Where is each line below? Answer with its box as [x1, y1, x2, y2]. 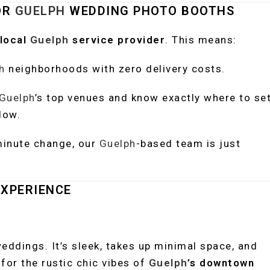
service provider [69, 34, 165, 46]
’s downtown [187, 257, 254, 269]
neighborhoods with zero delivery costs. [5, 63, 225, 75]
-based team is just [136, 137, 240, 149]
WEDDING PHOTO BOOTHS [65, 4, 234, 18]
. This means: [165, 34, 237, 46]
